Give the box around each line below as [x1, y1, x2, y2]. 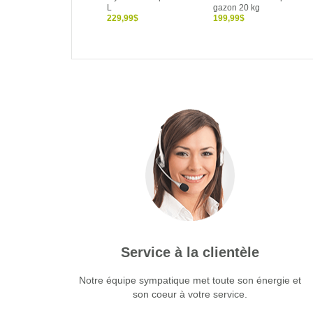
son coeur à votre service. [133, 288, 247, 300]
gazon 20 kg [213, 3, 260, 13]
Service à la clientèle [121, 244, 259, 260]
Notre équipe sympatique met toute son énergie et [79, 274, 301, 286]
